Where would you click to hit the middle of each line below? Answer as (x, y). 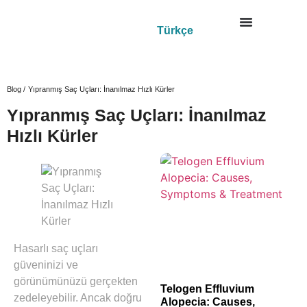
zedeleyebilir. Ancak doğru (78, 297)
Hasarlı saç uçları (56, 248)
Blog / (16, 89)
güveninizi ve (46, 265)
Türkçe (175, 30)
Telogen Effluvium (207, 288)
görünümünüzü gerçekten (76, 281)
